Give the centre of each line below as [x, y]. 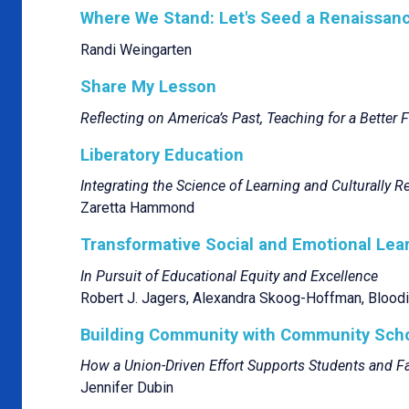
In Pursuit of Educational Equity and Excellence [229, 276]
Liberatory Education [162, 154]
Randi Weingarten [136, 49]
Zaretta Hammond [137, 208]
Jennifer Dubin [127, 388]
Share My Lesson [148, 86]
